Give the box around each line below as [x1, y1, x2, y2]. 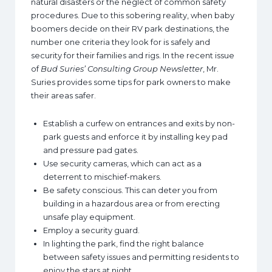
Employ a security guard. [43, 225, 140, 235]
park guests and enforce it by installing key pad [43, 132, 228, 141]
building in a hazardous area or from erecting [43, 199, 220, 208]
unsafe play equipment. [43, 212, 135, 222]
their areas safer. [31, 90, 96, 100]
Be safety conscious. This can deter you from [43, 185, 217, 195]
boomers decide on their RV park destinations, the [31, 24, 229, 33]
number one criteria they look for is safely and [31, 37, 210, 47]
